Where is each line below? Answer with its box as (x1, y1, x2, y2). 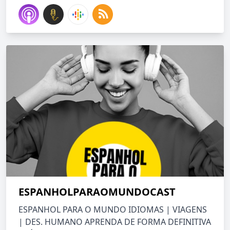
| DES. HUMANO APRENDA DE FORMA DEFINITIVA (18, 216, 211, 227)
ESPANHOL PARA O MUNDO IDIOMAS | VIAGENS (18, 204, 207, 215)
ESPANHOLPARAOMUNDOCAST (18, 185, 176, 199)
